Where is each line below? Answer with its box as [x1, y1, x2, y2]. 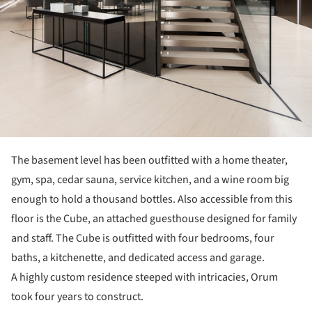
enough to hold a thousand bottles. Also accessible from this [11, 192, 292, 208]
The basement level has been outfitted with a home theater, [11, 153, 288, 169]
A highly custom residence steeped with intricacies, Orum [11, 270, 278, 286]
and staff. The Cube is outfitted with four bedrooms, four [11, 231, 274, 247]
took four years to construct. [11, 289, 143, 305]
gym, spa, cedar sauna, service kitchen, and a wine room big [11, 172, 289, 188]
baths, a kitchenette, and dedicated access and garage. [11, 250, 265, 266]
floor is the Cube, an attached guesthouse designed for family [11, 211, 297, 227]
